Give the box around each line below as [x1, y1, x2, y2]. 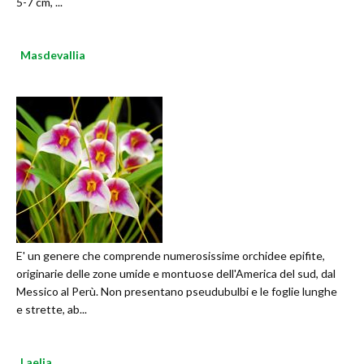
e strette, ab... [16, 302, 87, 317]
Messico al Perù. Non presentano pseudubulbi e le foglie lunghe [16, 284, 337, 299]
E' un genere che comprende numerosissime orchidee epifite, [16, 249, 325, 263]
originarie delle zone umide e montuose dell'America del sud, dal [16, 266, 336, 281]
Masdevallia [20, 48, 85, 63]
